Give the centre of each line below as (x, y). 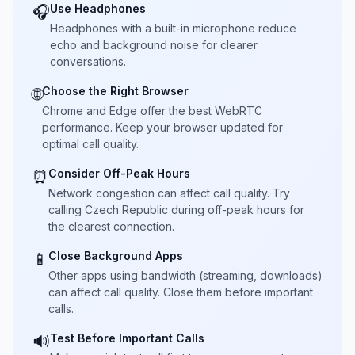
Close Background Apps (116, 256)
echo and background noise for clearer (154, 45)
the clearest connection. (111, 226)
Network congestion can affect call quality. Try (169, 193)
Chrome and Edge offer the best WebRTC (152, 111)
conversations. (88, 61)
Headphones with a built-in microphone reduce (173, 28)
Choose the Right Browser (115, 91)
